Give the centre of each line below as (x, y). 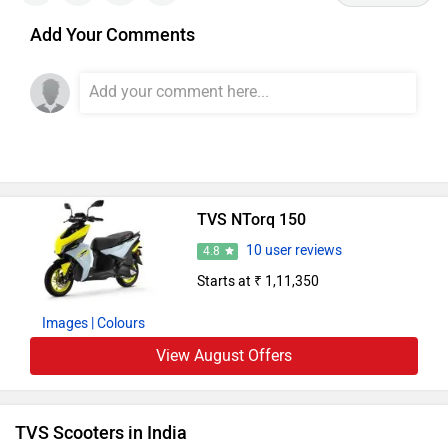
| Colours (117, 323)
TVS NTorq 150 (251, 220)
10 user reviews (293, 251)
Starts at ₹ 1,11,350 (257, 282)
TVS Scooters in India (101, 432)
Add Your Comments (112, 35)
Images (64, 323)
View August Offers (224, 355)
